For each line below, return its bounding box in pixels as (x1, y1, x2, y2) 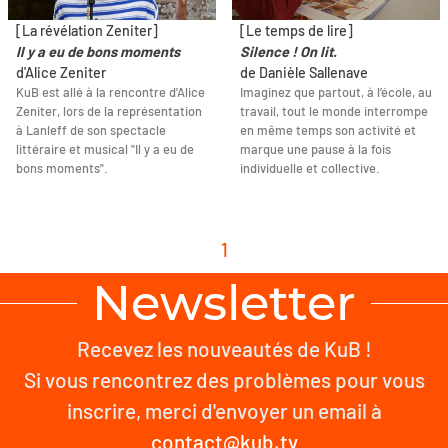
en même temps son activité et (240, 122, 416, 139)
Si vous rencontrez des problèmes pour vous (23, 367, 425, 393)
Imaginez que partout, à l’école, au (240, 84, 432, 101)
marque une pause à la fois (240, 141, 391, 158)
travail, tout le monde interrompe (240, 103, 428, 120)
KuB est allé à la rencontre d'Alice (16, 84, 205, 101)
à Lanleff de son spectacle (16, 122, 166, 139)
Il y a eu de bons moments (16, 43, 180, 61)
